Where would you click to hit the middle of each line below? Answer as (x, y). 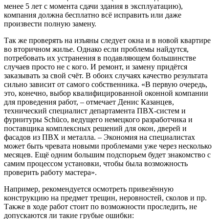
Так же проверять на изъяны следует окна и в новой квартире (107, 40)
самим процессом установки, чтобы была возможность (96, 163)
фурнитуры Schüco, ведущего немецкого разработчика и (98, 119)
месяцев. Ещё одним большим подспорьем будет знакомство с (107, 154)
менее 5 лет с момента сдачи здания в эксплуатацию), (93, 6)
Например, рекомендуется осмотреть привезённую (89, 189)
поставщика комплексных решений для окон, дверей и (95, 128)
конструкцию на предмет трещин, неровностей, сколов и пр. (105, 197)
